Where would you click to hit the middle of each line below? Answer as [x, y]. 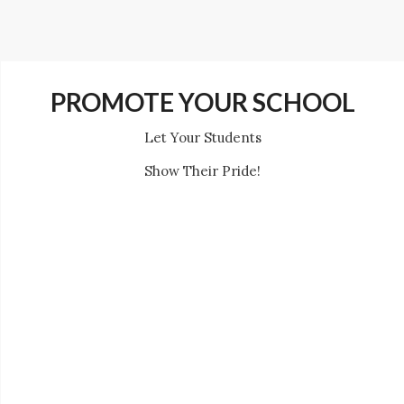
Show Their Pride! [202, 170]
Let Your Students [202, 137]
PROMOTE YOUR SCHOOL [202, 102]
